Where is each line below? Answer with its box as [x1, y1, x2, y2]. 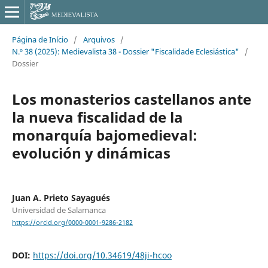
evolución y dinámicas [11, 142, 170, 163]
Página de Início [11, 33, 68, 45]
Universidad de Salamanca [11, 204, 106, 215]
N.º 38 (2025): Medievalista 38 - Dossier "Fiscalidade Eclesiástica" [11, 45, 239, 57]
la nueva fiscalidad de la [11, 106, 183, 127]
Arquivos [83, 33, 115, 45]
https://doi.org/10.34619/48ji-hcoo [32, 249, 172, 261]
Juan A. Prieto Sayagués [11, 191, 110, 203]
